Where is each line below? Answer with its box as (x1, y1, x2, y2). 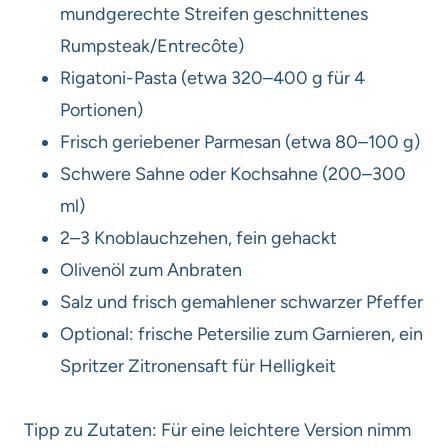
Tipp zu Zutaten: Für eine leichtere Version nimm (24, 418, 411, 441)
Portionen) (60, 98, 143, 121)
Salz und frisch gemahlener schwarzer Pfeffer (60, 290, 423, 313)
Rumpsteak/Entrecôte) (60, 34, 244, 57)
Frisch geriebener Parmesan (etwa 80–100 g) (60, 130, 420, 153)
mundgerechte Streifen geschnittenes (60, 2, 368, 25)
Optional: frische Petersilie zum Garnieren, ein (60, 322, 423, 345)
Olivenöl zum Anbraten (60, 258, 242, 281)
